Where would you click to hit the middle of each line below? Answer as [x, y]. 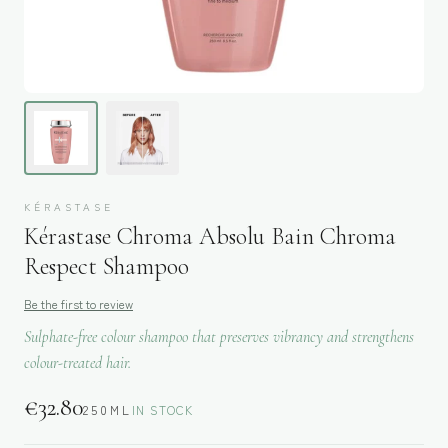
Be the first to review [78, 303]
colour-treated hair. [77, 362]
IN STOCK [163, 409]
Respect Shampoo [106, 266]
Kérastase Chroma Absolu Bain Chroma [210, 236]
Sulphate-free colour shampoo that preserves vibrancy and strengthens [219, 336]
